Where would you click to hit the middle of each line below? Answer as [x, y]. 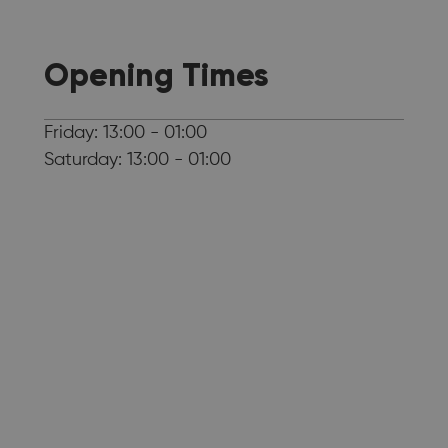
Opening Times [156, 74]
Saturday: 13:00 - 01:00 [137, 159]
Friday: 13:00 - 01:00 [125, 132]
